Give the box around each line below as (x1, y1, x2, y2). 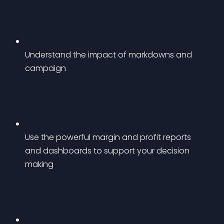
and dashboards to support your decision (25, 145, 191, 156)
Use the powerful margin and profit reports (25, 131, 193, 143)
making (25, 158, 53, 170)
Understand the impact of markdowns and (25, 49, 194, 60)
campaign (25, 62, 66, 74)
